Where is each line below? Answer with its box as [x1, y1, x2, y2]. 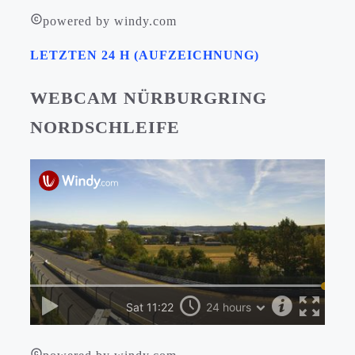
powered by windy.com [43, 14, 177, 29]
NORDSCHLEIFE [30, 117, 180, 138]
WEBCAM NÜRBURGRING [30, 88, 267, 109]
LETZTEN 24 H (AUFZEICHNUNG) [30, 48, 259, 63]
